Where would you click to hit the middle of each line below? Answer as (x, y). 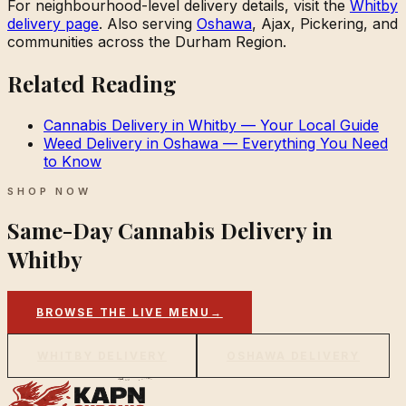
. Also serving (148, 23)
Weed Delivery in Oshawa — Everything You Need (216, 143)
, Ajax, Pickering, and (325, 23)
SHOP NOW (49, 191)
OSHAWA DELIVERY (293, 356)
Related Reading (92, 83)
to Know (72, 161)
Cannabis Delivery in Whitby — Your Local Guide (211, 125)
